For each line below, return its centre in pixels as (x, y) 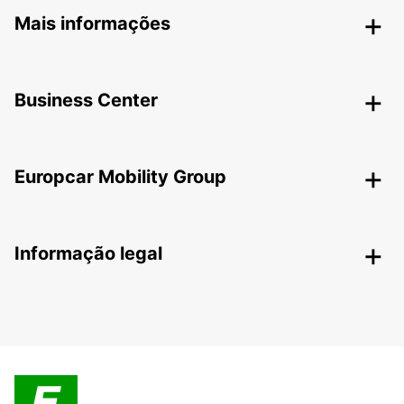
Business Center (86, 101)
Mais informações (92, 24)
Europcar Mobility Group (120, 177)
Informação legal (88, 254)
